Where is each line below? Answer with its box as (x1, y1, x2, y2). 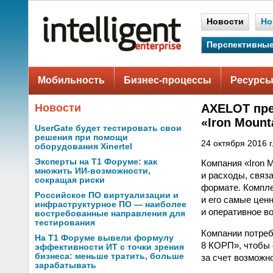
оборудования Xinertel (35, 142, 132, 151)
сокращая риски (35, 175, 105, 185)
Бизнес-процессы (124, 75, 211, 85)
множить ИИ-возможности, (35, 166, 151, 175)
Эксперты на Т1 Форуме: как (35, 157, 157, 166)
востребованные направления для (35, 209, 185, 218)
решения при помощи (35, 133, 128, 142)
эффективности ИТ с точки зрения (35, 243, 184, 252)
